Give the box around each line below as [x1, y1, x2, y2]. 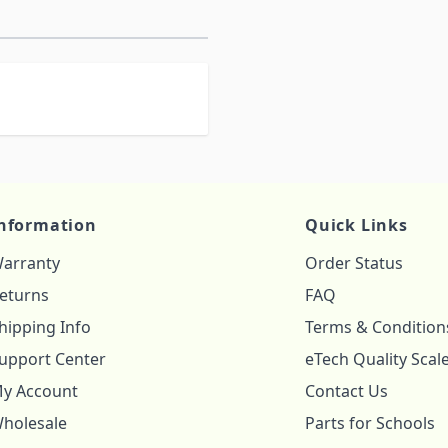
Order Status [305, 252, 403, 274]
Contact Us [305, 380, 388, 402]
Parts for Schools [305, 412, 435, 434]
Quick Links [305, 214, 408, 236]
